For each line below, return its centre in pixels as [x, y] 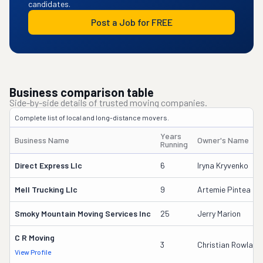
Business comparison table [82, 92]
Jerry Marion [219, 213]
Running [174, 144]
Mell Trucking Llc [46, 189]
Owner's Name [223, 140]
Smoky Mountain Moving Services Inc [83, 213]
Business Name [42, 140]
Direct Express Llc [48, 165]
